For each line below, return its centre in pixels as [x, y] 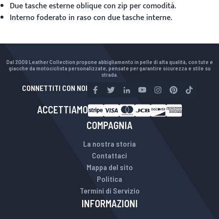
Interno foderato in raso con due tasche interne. [91, 18]
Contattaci [109, 155]
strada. [109, 74]
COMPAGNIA [109, 125]
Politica [109, 179]
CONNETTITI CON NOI [55, 88]
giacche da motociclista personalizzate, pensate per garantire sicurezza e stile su [109, 68]
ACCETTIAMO [63, 109]
